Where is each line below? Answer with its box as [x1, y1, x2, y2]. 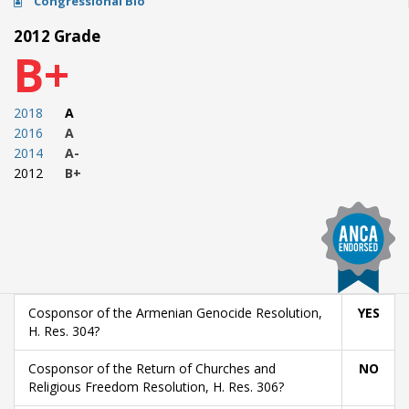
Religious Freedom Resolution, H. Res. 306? [28, 378, 284, 395]
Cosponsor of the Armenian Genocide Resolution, [28, 304, 322, 321]
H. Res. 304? [28, 322, 100, 340]
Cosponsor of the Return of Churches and [28, 360, 276, 377]
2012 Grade [14, 26, 100, 47]
